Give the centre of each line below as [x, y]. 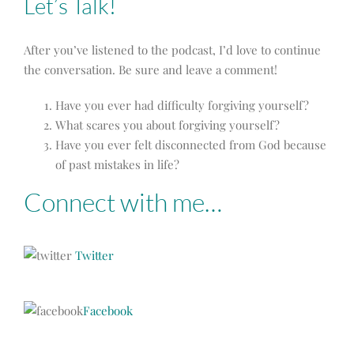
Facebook [108, 311]
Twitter [94, 256]
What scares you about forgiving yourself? [168, 125]
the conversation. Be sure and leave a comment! [151, 70]
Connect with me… [123, 202]
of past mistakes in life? [117, 165]
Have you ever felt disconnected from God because [191, 145]
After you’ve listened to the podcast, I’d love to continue [172, 50]
